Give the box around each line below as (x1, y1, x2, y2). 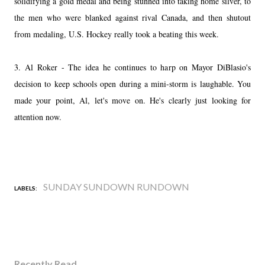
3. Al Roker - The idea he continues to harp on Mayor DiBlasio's (14, 61, 251, 73)
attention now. (14, 111, 62, 122)
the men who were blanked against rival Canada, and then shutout (14, 11, 251, 23)
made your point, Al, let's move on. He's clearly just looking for (14, 94, 251, 106)
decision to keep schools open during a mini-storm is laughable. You (14, 77, 251, 89)
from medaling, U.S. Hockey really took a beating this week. (14, 28, 219, 40)
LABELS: (14, 184, 37, 192)
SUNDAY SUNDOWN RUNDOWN (43, 180, 189, 192)
